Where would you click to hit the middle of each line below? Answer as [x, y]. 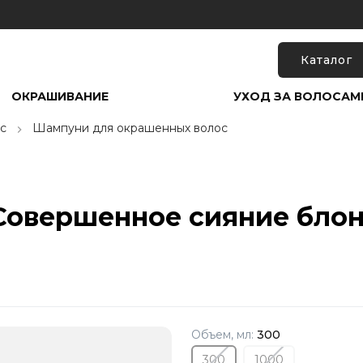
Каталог [327, 60]
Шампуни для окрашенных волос [130, 128]
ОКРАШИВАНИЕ [60, 96]
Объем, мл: [224, 335]
